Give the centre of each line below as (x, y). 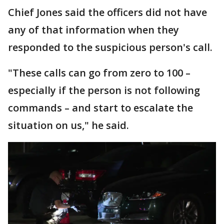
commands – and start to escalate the (100, 107)
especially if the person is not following (104, 90)
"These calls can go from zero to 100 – (99, 72)
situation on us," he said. (68, 125)
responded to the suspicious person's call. (110, 47)
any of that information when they (93, 29)
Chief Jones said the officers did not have (107, 12)
